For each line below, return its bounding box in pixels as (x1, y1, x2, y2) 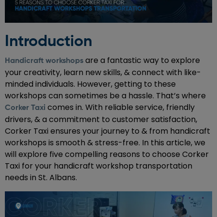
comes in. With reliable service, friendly (46, 101, 195, 113)
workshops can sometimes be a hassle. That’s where (5, 90, 206, 101)
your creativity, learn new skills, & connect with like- (5, 66, 201, 78)
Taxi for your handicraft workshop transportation (5, 160, 192, 171)
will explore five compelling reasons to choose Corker (5, 148, 209, 160)
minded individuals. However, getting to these (5, 78, 176, 90)
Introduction (5, 33, 92, 49)
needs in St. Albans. (5, 171, 77, 183)
